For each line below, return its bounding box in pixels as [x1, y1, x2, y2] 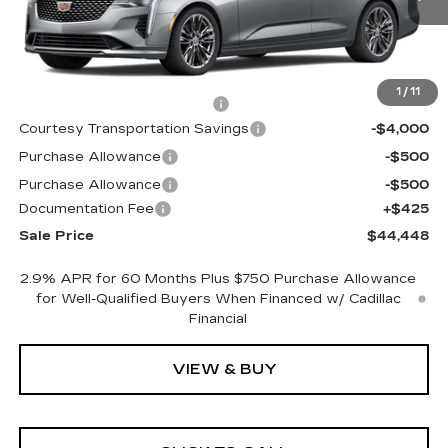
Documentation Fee [18, 200, 154, 217]
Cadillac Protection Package [18, 95, 212, 112]
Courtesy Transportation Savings [18, 120, 249, 137]
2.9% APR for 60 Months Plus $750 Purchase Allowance [20, 270, 417, 287]
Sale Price [18, 227, 94, 244]
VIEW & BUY [171, 359, 277, 378]
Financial [189, 310, 248, 327]
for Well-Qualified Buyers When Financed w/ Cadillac [35, 290, 401, 307]
